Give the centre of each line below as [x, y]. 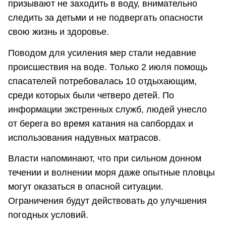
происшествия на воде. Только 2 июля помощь [108, 67]
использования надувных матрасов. [84, 137]
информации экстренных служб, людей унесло [107, 109]
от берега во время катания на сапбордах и [101, 123]
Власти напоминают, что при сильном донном [105, 159]
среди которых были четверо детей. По [91, 95]
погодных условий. [48, 215]
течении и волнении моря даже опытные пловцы [111, 173]
